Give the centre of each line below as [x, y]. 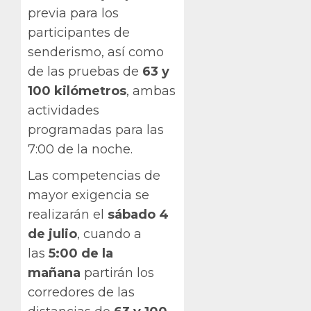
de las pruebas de [85, 71]
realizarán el [68, 214]
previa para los [73, 13]
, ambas [151, 91]
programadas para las [96, 129]
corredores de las [81, 292]
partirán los [117, 272]
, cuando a [109, 234]
